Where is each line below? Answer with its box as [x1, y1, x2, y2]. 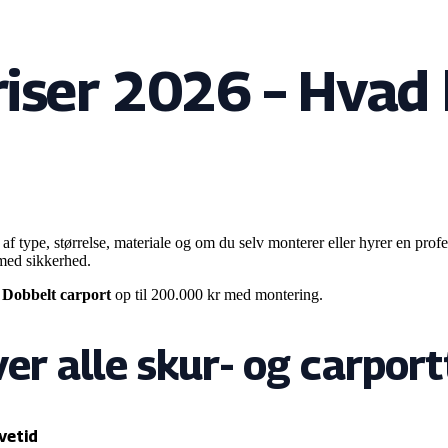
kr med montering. [203, 285, 323, 303]
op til [111, 285, 147, 303]
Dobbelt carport [2, 285, 111, 303]
